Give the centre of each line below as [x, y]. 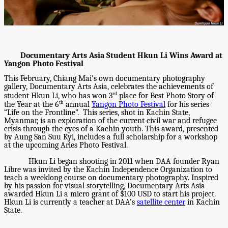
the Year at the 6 [32, 104]
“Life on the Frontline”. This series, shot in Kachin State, [97, 112]
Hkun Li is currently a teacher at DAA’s [70, 202]
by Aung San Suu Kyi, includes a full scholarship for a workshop [111, 137]
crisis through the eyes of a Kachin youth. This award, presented [111, 129]
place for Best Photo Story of [165, 95]
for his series [187, 104]
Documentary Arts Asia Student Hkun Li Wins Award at [12, 55]
